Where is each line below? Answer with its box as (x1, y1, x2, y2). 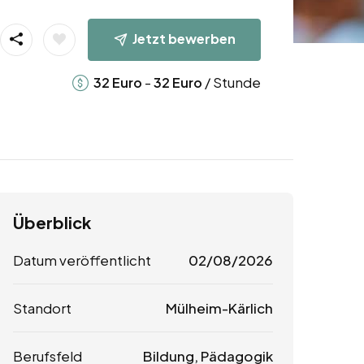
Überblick (13, 212, 91, 233)
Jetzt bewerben (132, 29, 236, 47)
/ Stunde (201, 72, 261, 91)
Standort (13, 299, 71, 318)
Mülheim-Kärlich (165, 299, 273, 318)
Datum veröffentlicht (13, 251, 151, 270)
